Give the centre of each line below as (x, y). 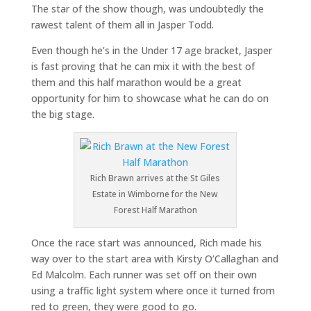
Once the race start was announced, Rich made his (146, 243)
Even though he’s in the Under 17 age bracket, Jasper (151, 50)
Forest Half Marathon (155, 210)
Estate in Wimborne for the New (155, 194)
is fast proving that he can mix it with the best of (143, 66)
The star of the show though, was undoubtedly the (147, 9)
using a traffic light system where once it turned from (153, 291)
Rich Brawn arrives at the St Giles (155, 178)
